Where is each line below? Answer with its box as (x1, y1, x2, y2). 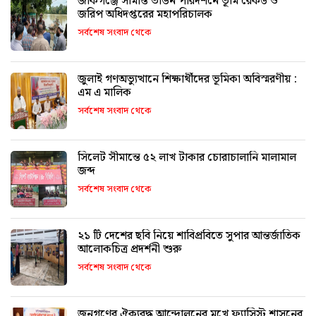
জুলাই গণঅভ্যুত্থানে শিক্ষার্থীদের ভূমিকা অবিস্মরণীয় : (78, 70, 297, 88)
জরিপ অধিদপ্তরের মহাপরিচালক (78, 5, 212, 23)
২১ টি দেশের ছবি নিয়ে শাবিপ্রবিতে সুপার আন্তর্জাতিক (78, 226, 300, 245)
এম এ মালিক (78, 83, 131, 102)
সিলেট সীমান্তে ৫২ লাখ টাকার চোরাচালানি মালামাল (78, 148, 296, 166)
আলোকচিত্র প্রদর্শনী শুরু (78, 240, 182, 258)
